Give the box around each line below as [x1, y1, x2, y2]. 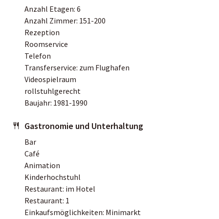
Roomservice [24, 39, 68, 49]
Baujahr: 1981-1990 [24, 97, 88, 108]
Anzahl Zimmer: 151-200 [24, 15, 106, 25]
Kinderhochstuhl [24, 172, 81, 182]
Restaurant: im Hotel [24, 183, 95, 194]
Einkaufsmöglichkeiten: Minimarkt [24, 207, 141, 217]
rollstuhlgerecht [24, 86, 81, 96]
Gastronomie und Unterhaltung [24, 120, 143, 131]
